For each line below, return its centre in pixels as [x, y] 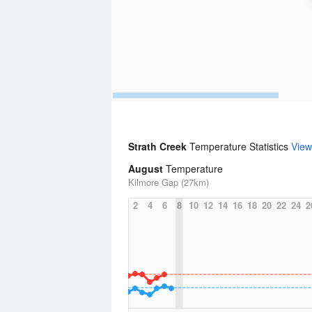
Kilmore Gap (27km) [169, 182]
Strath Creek [159, 146]
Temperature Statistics [240, 146]
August [146, 169]
